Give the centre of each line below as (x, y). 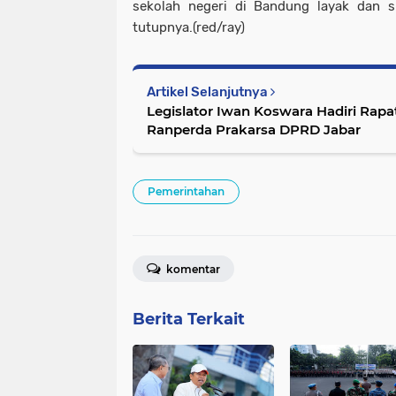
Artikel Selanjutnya (209, 92)
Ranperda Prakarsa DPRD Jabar (254, 129)
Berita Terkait (189, 319)
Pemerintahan (186, 191)
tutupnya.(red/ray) (189, 27)
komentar (192, 269)
